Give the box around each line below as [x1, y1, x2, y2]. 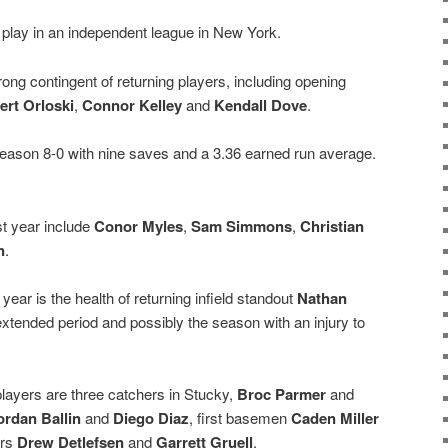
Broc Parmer [237, 383, 326, 406]
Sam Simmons [191, 214, 292, 237]
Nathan [297, 286, 347, 309]
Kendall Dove [214, 93, 307, 116]
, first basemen [189, 407, 291, 429]
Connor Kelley [82, 93, 182, 116]
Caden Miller [291, 407, 379, 430]
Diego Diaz [113, 407, 189, 430]
